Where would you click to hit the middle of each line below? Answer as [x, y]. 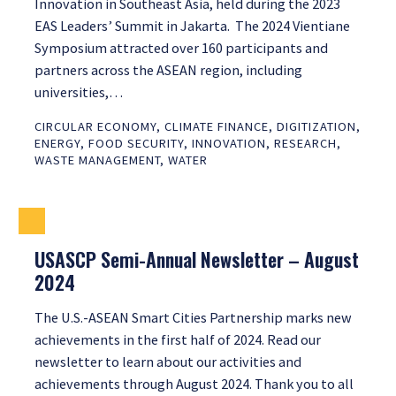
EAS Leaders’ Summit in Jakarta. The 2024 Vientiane [192, 25]
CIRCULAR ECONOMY [95, 127]
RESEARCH [305, 144]
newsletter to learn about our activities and [168, 362]
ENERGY [57, 144]
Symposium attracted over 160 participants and [181, 47]
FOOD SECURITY [136, 144]
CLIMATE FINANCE [217, 127]
